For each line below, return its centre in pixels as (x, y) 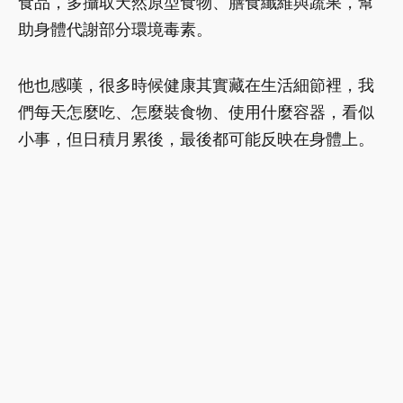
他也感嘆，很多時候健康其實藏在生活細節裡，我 (196, 85)
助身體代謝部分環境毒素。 (115, 30)
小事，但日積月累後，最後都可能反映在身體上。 (196, 139)
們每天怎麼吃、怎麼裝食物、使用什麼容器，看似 (196, 112)
